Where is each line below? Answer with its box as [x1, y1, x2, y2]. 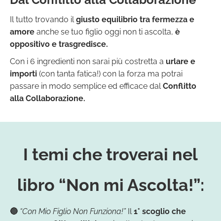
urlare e [166, 56, 195, 66]
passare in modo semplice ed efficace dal [10, 81, 163, 91]
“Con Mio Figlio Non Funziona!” [20, 206, 126, 216]
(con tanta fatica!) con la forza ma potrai [37, 69, 183, 78]
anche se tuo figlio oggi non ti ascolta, [37, 27, 175, 37]
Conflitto [163, 81, 196, 91]
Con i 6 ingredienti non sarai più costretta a [10, 56, 166, 66]
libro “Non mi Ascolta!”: [17, 175, 204, 195]
